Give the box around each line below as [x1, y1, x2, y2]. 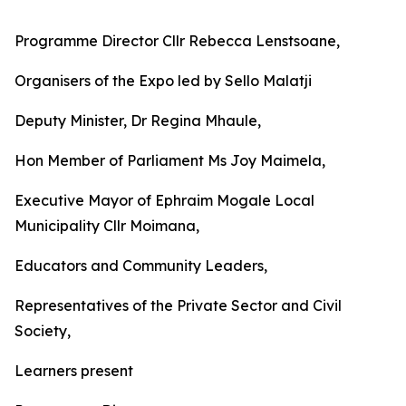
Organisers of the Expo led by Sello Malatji [14, 72, 312, 90]
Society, [14, 322, 71, 340]
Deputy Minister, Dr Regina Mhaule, [14, 111, 261, 130]
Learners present [14, 362, 133, 380]
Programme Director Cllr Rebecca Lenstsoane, [14, 32, 340, 50]
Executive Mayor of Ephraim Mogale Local [14, 191, 314, 209]
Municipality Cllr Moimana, [14, 217, 199, 235]
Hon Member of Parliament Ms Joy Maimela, [14, 151, 325, 169]
